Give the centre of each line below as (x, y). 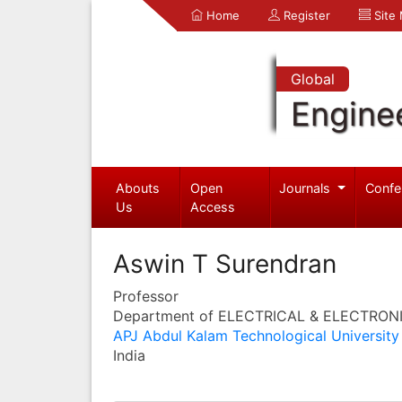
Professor (146, 296)
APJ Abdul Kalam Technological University (256, 335)
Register (305, 15)
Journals (307, 188)
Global (312, 79)
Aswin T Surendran (225, 263)
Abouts (137, 188)
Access (213, 206)
